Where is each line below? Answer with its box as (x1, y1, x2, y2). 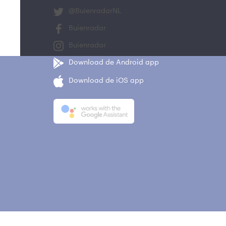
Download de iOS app (69, 77, 144, 85)
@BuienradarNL (69, 8, 122, 15)
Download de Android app (69, 59, 159, 67)
